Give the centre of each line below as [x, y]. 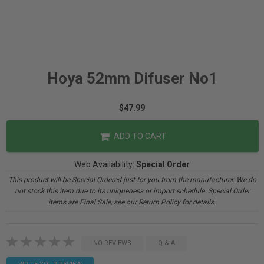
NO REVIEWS [112, 243]
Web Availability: [105, 164]
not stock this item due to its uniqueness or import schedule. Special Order [132, 191]
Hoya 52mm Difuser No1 [132, 78]
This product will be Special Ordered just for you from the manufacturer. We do [132, 180]
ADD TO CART [139, 136]
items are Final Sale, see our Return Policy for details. [132, 202]
